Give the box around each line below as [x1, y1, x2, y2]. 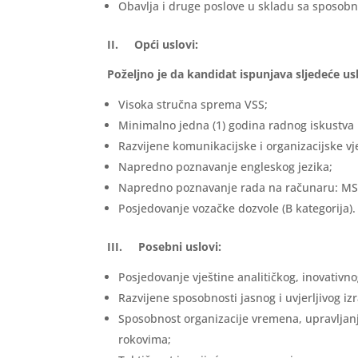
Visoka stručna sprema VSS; [118, 97, 268, 113]
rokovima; [118, 332, 172, 348]
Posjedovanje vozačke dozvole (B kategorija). [118, 201, 356, 217]
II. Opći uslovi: [107, 37, 199, 53]
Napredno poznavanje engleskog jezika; [118, 159, 333, 175]
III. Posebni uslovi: [107, 239, 222, 255]
